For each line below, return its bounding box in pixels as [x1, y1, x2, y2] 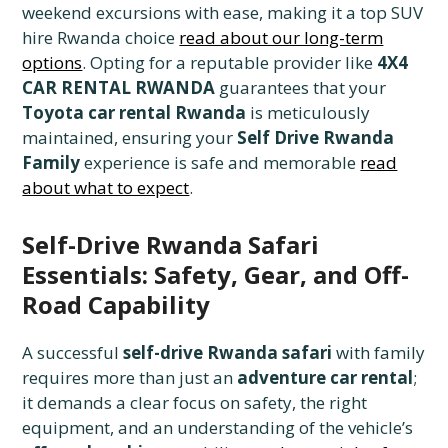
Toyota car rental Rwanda [22, 101, 247, 125]
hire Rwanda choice [22, 26, 180, 50]
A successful [22, 341, 124, 365]
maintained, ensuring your [22, 126, 238, 150]
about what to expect [22, 176, 190, 200]
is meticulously [246, 101, 371, 125]
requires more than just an [22, 366, 238, 390]
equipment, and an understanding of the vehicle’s [22, 416, 414, 440]
